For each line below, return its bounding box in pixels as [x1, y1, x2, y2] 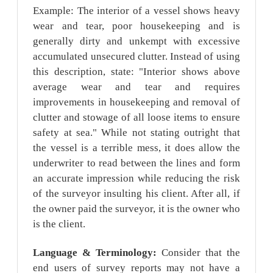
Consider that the [161, 247, 240, 259]
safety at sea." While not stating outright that [33, 127, 240, 139]
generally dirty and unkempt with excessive [33, 35, 240, 48]
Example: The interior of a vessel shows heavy [33, 5, 240, 17]
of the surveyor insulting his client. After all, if [33, 188, 240, 200]
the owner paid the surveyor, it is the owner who [33, 203, 240, 215]
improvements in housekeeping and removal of [33, 96, 240, 108]
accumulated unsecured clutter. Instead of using [33, 51, 240, 63]
